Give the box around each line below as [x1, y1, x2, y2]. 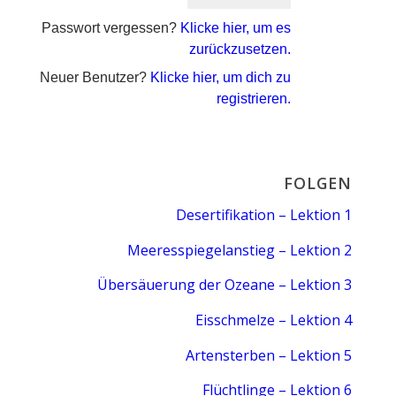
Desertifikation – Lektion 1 [176, 205, 352, 225]
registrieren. [217, 90, 292, 106]
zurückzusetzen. [189, 41, 292, 57]
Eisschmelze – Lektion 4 [195, 309, 352, 330]
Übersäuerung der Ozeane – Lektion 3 [97, 275, 352, 295]
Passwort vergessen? [42, 19, 181, 35]
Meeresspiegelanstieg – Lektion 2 [127, 240, 352, 260]
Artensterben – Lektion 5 [186, 345, 352, 365]
